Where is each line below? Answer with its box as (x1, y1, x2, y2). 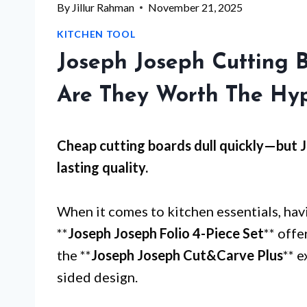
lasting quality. (57, 159, 148, 175)
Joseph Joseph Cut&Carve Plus (91, 247, 283, 263)
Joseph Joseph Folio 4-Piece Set (68, 225, 264, 241)
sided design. (57, 269, 138, 285)
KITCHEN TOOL (57, 28, 136, 40)
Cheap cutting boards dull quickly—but (57, 137, 300, 153)
